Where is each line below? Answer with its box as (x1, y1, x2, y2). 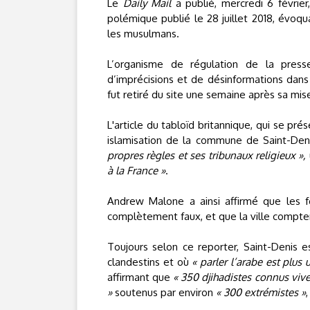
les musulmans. (107, 27, 179, 40)
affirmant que (107, 271, 174, 284)
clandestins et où (107, 255, 192, 268)
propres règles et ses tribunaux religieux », (107, 149, 307, 162)
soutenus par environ (112, 286, 216, 299)
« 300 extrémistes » (216, 286, 306, 299)
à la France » (107, 164, 165, 177)
